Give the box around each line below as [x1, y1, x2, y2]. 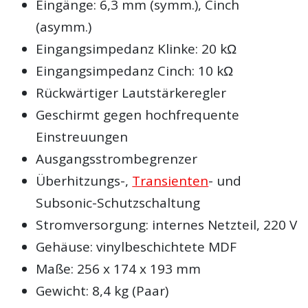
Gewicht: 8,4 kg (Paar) [36, 282, 169, 300]
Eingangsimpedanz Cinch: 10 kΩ [36, 62, 234, 80]
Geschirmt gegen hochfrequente [36, 106, 240, 124]
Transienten [132, 172, 209, 190]
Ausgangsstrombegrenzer [36, 150, 198, 168]
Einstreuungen [36, 128, 129, 146]
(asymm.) [36, 18, 92, 36]
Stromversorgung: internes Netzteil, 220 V [36, 216, 298, 234]
